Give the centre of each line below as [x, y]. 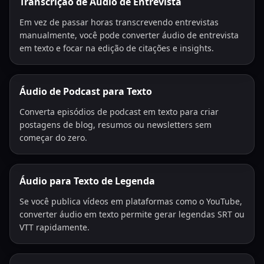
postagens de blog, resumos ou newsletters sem [115, 125]
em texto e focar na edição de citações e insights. [117, 48]
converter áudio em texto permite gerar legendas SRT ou [132, 214]
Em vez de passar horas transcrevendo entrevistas [119, 22]
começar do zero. [53, 138]
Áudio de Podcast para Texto [86, 91]
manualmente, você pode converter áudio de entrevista [129, 35]
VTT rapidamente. [55, 227]
